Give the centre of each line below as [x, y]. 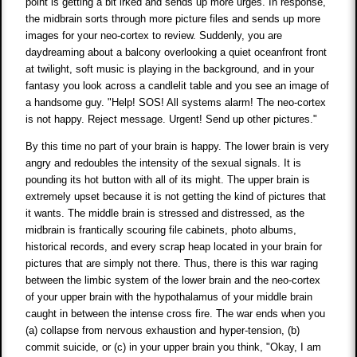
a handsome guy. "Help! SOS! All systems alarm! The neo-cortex [176, 103]
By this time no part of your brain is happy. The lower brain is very [178, 147]
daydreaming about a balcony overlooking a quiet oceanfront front [177, 53]
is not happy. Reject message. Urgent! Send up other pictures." [172, 120]
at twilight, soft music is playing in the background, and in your [170, 69]
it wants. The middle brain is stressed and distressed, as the [165, 214]
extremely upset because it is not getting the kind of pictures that [176, 197]
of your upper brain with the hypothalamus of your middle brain [169, 297]
